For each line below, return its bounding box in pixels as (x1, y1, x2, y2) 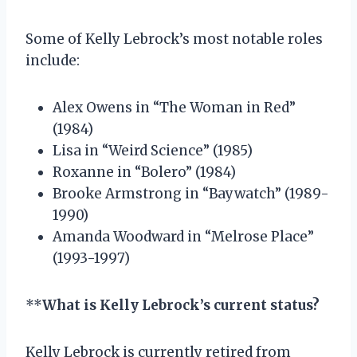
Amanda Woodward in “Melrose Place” (53, 227, 314, 245)
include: (25, 51, 80, 69)
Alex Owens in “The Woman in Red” (53, 98, 296, 116)
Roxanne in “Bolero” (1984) (53, 163, 236, 181)
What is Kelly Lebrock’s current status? (42, 296, 320, 314)
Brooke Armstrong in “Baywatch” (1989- (53, 184, 329, 202)
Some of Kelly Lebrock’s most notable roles (25, 29, 323, 48)
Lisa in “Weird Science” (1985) (53, 141, 253, 159)
